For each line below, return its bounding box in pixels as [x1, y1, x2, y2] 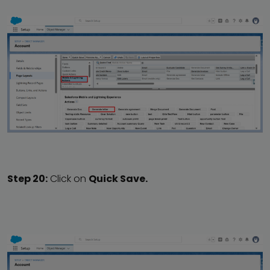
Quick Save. [89, 171, 148, 186]
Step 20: [7, 171, 48, 186]
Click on [48, 171, 89, 186]
